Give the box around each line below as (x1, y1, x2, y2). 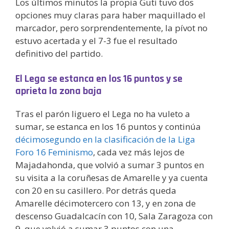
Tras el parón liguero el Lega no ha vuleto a (15, 108, 190, 120)
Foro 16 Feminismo (15, 146, 93, 158)
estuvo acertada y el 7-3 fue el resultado (15, 34, 177, 47)
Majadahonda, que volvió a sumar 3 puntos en (15, 159, 204, 171)
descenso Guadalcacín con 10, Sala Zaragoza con (15, 210, 213, 222)
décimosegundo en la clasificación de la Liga (15, 133, 195, 146)
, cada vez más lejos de (93, 146, 185, 158)
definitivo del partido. (15, 47, 103, 59)
